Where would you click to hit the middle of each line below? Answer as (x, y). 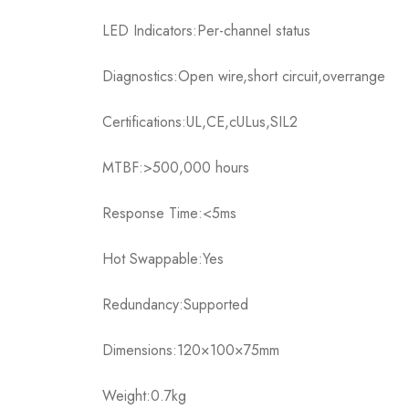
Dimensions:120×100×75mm (191, 351)
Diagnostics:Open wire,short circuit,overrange (244, 77)
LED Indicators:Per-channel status (206, 31)
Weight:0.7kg (144, 396)
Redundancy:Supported (175, 305)
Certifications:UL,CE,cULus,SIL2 (200, 122)
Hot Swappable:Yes (163, 259)
